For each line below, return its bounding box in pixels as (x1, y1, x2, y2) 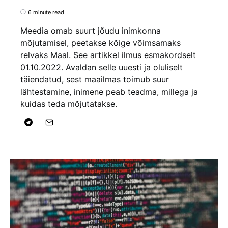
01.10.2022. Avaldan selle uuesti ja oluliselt (20, 62, 183, 72)
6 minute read (28, 8, 64, 16)
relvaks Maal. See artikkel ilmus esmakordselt (20, 49, 196, 60)
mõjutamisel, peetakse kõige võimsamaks (20, 37, 181, 48)
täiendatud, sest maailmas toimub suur (20, 74, 169, 84)
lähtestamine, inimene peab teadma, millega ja (20, 86, 198, 97)
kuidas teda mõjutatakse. (20, 98, 117, 109)
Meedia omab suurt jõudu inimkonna (20, 25, 161, 36)
